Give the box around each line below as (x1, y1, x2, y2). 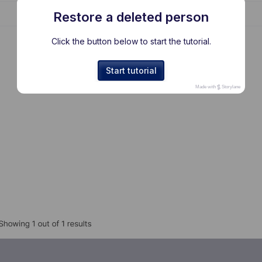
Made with (195, 84, 217, 90)
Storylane (222, 84, 240, 90)
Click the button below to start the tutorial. (51, 36, 211, 46)
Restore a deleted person (53, 9, 209, 25)
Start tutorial (105, 65, 157, 75)
